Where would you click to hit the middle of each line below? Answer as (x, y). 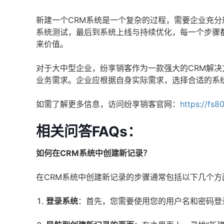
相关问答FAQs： (89, 131)
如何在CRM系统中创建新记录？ (93, 153)
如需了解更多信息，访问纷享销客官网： (108, 104)
